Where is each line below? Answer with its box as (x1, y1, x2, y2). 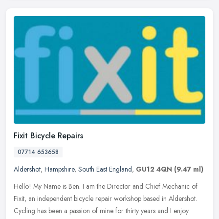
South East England (78, 164, 132, 175)
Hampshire (44, 164, 74, 175)
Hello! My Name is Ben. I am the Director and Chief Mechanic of (14, 181, 197, 192)
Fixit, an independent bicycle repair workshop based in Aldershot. (14, 194, 197, 204)
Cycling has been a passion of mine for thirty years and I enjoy (14, 206, 189, 216)
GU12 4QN (136, 164, 172, 175)
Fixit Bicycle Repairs (14, 130, 83, 142)
